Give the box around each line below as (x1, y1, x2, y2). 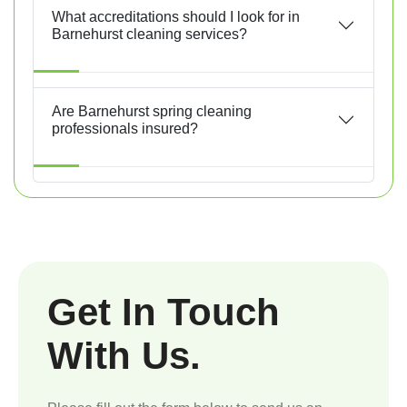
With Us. (47, 334, 201, 378)
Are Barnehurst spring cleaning (52, 104, 252, 120)
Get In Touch (47, 291, 280, 334)
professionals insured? (52, 121, 198, 137)
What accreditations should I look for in (52, 9, 300, 25)
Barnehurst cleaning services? (52, 26, 247, 43)
